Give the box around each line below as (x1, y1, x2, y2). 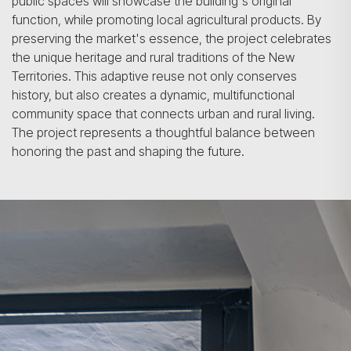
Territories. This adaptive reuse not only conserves (12, 68, 297, 84)
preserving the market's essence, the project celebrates (12, 31, 331, 46)
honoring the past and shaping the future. (12, 143, 244, 159)
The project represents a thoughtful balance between (12, 125, 315, 140)
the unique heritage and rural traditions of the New (12, 49, 295, 65)
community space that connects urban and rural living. (12, 106, 315, 121)
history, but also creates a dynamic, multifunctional (12, 87, 295, 103)
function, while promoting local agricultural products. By (12, 12, 321, 27)
